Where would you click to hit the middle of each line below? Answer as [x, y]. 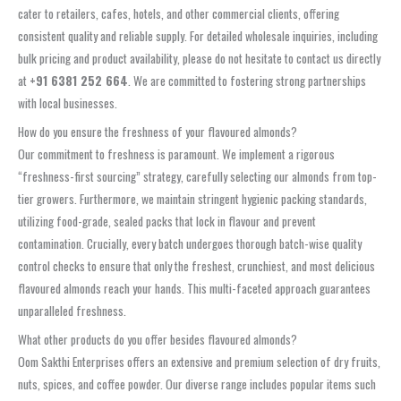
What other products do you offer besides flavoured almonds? [158, 339]
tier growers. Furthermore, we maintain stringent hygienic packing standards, [192, 198]
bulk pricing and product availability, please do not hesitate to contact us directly [199, 59]
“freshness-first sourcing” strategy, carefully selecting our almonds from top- [197, 176]
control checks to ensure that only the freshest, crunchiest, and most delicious [196, 265]
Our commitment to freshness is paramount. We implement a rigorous [176, 154]
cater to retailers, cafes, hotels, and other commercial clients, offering [179, 14]
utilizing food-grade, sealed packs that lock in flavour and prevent [167, 221]
